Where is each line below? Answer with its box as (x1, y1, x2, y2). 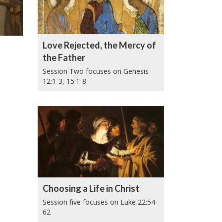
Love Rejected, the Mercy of (43, 40, 156, 51)
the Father (43, 52, 85, 63)
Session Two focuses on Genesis (43, 66, 149, 76)
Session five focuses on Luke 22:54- (43, 197, 158, 207)
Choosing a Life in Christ (43, 183, 139, 194)
